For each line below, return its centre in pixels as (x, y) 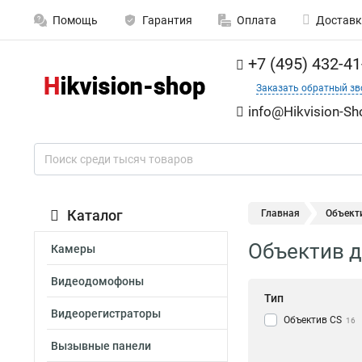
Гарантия (167, 20)
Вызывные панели (101, 346)
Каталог (95, 215)
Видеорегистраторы (106, 314)
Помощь (75, 20)
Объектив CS (313, 320)
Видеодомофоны (97, 281)
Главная (280, 213)
